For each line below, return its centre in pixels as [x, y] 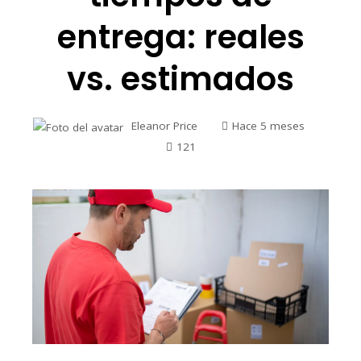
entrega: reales [180, 37]
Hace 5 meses [268, 126]
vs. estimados [180, 79]
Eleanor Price [164, 126]
